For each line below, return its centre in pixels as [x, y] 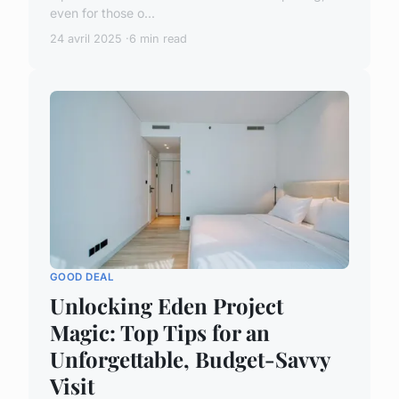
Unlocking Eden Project [167, 305]
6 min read [158, 39]
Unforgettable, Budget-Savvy [190, 358]
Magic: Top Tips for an [160, 332]
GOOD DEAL [82, 277]
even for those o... [102, 13]
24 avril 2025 [86, 39]
